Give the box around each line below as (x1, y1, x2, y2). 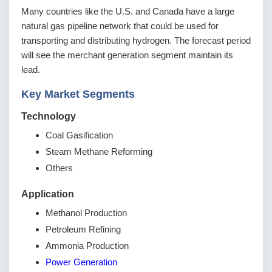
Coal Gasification (46, 130, 113, 141)
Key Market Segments (21, 88, 135, 101)
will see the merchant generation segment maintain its (21, 50, 233, 61)
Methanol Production (46, 208, 127, 219)
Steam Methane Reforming (46, 146, 152, 157)
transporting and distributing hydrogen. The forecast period (21, 35, 251, 46)
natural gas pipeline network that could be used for (21, 21, 219, 32)
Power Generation (46, 257, 117, 268)
